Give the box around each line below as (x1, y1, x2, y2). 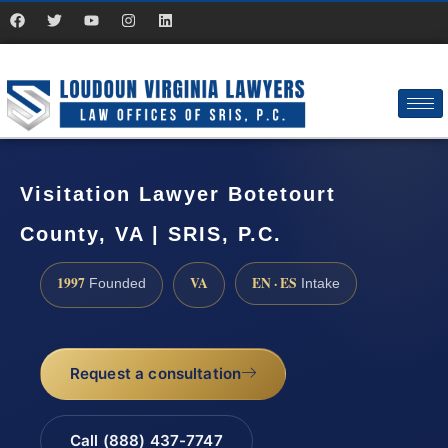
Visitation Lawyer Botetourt (20, 183, 336, 206)
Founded (85, 275, 146, 291)
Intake (297, 275, 340, 291)
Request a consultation (69, 364, 242, 384)
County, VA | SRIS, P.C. (20, 223, 282, 246)
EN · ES (252, 272, 297, 293)
